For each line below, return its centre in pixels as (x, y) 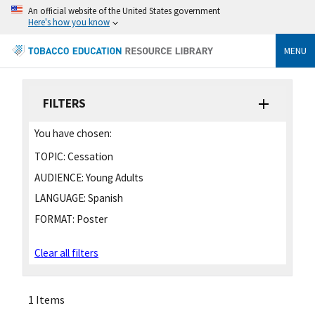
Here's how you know (69, 22)
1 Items (46, 300)
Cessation (89, 156)
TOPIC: (50, 156)
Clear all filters (66, 253)
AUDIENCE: (59, 177)
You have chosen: (73, 133)
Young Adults (114, 177)
